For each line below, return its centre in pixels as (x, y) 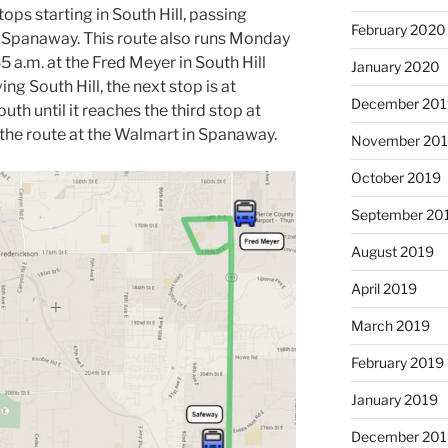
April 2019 (383, 289)
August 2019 (392, 252)
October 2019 (395, 178)
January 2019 (394, 400)
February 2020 (398, 30)
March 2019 (390, 326)
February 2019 (397, 363)
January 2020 (395, 67)
